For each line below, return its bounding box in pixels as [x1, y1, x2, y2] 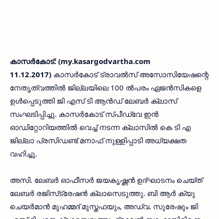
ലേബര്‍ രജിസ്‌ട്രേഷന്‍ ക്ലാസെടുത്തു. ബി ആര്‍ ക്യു [10, 188, 195, 198]
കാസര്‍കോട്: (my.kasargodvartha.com [10, 56, 151, 66]
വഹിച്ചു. [10, 149, 37, 158]
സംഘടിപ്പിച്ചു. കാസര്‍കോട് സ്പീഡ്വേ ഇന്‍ [10, 109, 158, 119]
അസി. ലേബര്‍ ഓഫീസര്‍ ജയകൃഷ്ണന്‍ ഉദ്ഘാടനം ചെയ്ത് [10, 175, 202, 185]
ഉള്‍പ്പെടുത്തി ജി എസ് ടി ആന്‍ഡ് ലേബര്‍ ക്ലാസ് [10, 96, 177, 106]
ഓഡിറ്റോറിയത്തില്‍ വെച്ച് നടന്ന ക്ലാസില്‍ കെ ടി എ [10, 122, 191, 132]
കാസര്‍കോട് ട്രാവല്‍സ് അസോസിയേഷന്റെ [51, 69, 209, 79]
